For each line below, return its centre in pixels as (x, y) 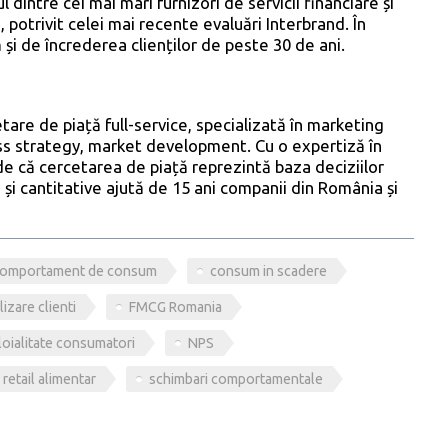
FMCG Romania (175, 306)
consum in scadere (268, 270)
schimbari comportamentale (235, 378)
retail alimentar (49, 378)
